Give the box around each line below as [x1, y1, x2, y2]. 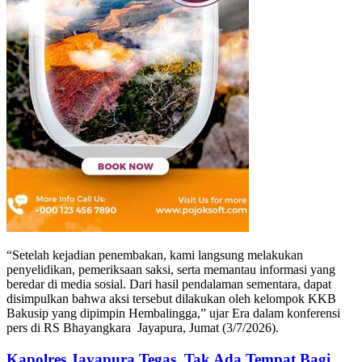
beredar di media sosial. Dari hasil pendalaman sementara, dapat [6, 277, 331, 292]
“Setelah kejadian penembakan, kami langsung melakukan [6, 248, 303, 263]
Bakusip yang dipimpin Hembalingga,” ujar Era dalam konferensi [6, 306, 340, 321]
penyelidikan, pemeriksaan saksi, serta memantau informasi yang [6, 263, 335, 277]
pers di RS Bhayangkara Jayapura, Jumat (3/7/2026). [6, 321, 279, 335]
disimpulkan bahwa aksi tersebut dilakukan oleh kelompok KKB [6, 292, 336, 306]
